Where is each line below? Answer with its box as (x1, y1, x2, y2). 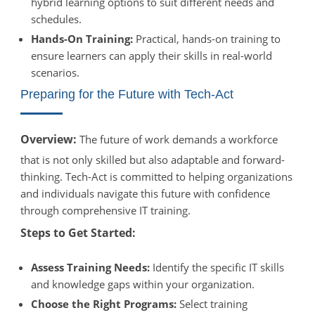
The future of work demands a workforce (76, 131, 278, 146)
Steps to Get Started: (20, 224, 136, 240)
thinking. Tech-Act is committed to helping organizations (20, 169, 292, 184)
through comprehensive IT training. (20, 202, 191, 217)
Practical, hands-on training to (132, 31, 281, 46)
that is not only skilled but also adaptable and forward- (20, 152, 285, 167)
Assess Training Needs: (30, 259, 150, 274)
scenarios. (30, 65, 79, 79)
